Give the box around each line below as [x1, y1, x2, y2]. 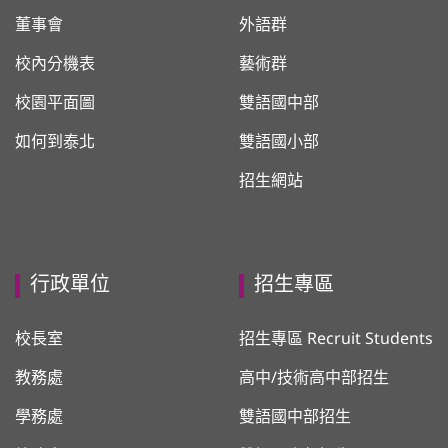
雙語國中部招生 [239, 409, 351, 427]
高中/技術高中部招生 [239, 370, 389, 388]
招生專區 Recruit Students [239, 331, 433, 349]
